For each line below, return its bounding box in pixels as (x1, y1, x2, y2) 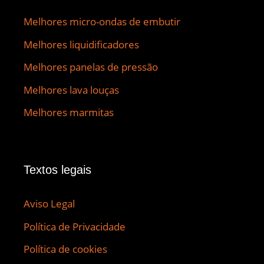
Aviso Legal (24, 197, 75, 211)
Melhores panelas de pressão (24, 60, 158, 74)
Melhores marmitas (24, 105, 114, 120)
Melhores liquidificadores (24, 37, 139, 51)
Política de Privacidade (24, 219, 126, 233)
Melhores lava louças (24, 82, 119, 97)
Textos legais (24, 163, 91, 177)
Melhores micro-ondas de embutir (24, 15, 180, 29)
